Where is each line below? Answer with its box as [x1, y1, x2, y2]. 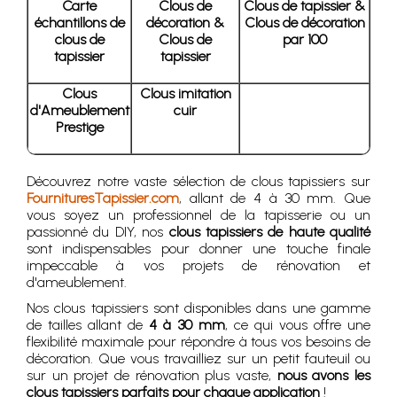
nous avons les [276, 367, 371, 384]
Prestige [55, 119, 104, 136]
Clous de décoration [244, 14, 365, 31]
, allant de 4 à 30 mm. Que [179, 190, 370, 206]
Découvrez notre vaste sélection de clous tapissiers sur [27, 173, 370, 190]
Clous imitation [139, 85, 231, 102]
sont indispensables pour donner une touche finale [27, 240, 370, 257]
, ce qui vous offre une [224, 316, 371, 333]
